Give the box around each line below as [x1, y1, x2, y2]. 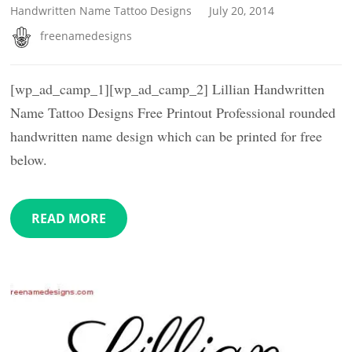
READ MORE [31, 210, 107, 228]
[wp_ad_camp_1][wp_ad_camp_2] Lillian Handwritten [10, 79, 325, 99]
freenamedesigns [40, 27, 133, 43]
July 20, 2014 [209, 2, 275, 18]
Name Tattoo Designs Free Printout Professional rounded [10, 103, 336, 123]
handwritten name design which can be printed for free [10, 126, 323, 146]
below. [10, 150, 48, 170]
